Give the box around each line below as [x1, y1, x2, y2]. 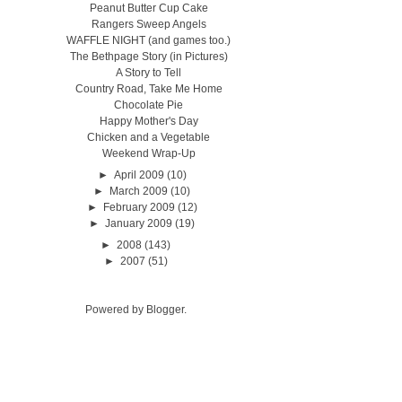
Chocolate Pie [114, 99, 184, 111]
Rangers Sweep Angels [91, 18, 206, 31]
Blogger [145, 303, 184, 316]
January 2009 [105, 217, 173, 230]
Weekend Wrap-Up [101, 147, 196, 160]
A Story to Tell [116, 66, 182, 79]
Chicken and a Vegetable [87, 131, 211, 144]
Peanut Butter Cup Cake [89, 2, 208, 14]
